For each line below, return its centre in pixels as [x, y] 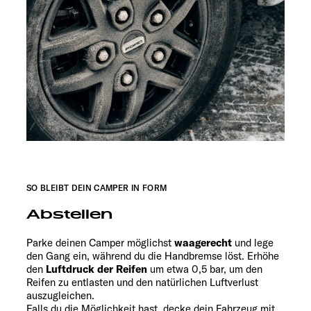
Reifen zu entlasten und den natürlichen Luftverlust [142, 283]
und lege [253, 243]
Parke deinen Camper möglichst [100, 243]
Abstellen [69, 215]
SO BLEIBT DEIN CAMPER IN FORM [97, 188]
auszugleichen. [60, 296]
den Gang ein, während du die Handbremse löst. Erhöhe [153, 256]
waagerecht [203, 243]
